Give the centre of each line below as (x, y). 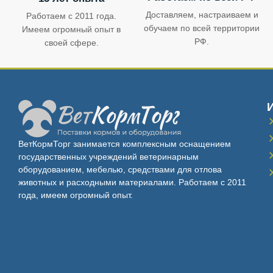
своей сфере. (71, 43)
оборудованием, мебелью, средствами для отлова (120, 169)
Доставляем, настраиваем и (202, 15)
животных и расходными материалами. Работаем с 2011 (132, 182)
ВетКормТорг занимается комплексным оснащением (125, 144)
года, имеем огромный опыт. (76, 195)
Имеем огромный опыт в (71, 29)
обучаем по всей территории (202, 28)
